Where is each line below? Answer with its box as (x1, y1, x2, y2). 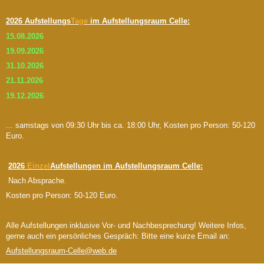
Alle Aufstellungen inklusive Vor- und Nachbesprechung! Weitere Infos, (6, 220, 246, 230)
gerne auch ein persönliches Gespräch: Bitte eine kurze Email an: (6, 231, 232, 240)
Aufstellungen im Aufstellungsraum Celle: (50, 161, 203, 170)
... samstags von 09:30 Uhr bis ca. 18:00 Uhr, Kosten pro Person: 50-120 (6, 121, 255, 130)
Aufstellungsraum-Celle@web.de (6, 246, 117, 256)
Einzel (25, 161, 50, 170)
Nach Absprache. (6, 176, 67, 186)
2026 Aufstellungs (6, 16, 71, 26)
